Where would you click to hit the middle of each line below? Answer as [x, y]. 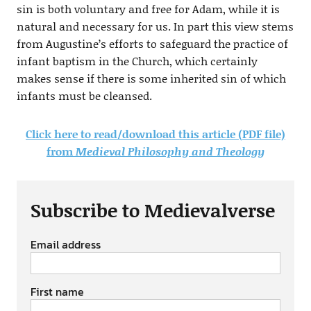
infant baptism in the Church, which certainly [137, 61]
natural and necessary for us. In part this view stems [155, 26]
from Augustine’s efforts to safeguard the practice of [152, 43]
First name [57, 292]
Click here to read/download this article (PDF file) [155, 134]
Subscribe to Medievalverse [152, 210]
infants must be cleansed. [84, 95]
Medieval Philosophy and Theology [170, 151]
